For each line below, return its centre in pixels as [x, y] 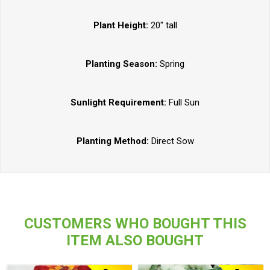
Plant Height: [121, 26]
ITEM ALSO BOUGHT [135, 241]
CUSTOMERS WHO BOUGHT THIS [135, 224]
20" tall [162, 26]
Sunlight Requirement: [120, 103]
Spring [171, 64]
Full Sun [184, 103]
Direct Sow [172, 141]
